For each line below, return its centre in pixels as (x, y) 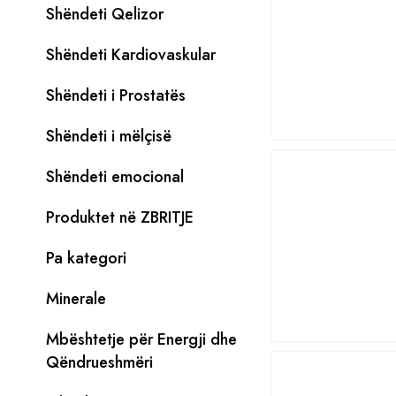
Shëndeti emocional (115, 177)
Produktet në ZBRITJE (120, 217)
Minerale (76, 299)
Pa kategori (86, 258)
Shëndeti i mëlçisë (109, 136)
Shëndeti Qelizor (105, 14)
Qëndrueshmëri (99, 362)
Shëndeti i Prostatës (116, 95)
